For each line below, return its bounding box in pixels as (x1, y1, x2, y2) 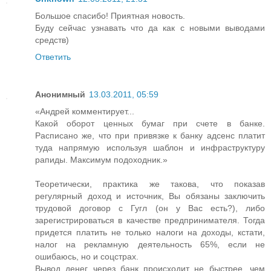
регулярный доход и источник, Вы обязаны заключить (35, 191, 265, 201)
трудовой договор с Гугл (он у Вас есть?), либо (35, 203, 265, 213)
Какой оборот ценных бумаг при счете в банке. (35, 118, 265, 128)
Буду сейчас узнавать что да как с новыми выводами (35, 22, 265, 33)
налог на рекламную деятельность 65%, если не (35, 239, 265, 249)
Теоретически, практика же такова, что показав (35, 178, 265, 189)
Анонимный (35, 89, 85, 99)
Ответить (35, 51, 71, 62)
